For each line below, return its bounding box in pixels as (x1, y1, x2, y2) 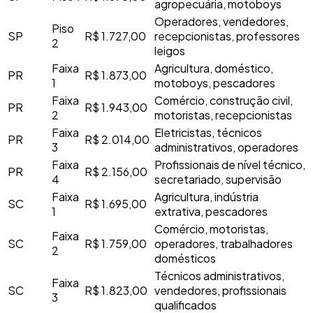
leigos (154, 43, 185, 58)
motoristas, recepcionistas (154, 107, 292, 122)
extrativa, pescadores (154, 203, 268, 219)
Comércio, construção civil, (154, 92, 293, 108)
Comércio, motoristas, (154, 221, 268, 236)
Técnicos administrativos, (154, 268, 284, 283)
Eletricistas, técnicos (154, 124, 262, 140)
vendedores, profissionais (154, 282, 286, 298)
